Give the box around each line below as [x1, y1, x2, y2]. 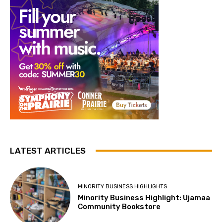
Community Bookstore [78, 202, 161, 211]
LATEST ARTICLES [10, 145, 86, 156]
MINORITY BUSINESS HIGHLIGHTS [78, 183, 167, 190]
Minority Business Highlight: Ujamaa [78, 193, 211, 202]
